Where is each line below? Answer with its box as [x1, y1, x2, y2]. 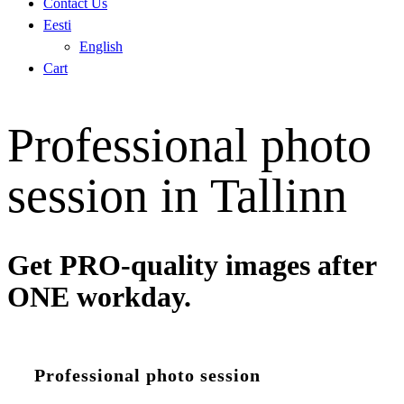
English [79, 39, 123, 54]
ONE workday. [7, 280, 191, 313]
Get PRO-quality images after [7, 248, 376, 281]
